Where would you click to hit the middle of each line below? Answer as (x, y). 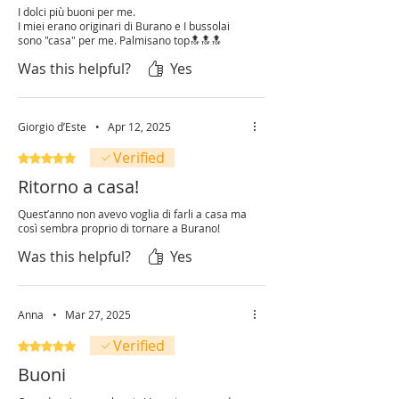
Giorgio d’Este (52, 127)
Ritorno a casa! (78, 187)
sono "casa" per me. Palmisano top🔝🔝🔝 (120, 41)
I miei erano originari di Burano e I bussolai (124, 26)
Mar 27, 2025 (98, 315)
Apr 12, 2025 (139, 127)
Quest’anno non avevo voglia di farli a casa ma (132, 214)
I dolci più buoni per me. (77, 12)
